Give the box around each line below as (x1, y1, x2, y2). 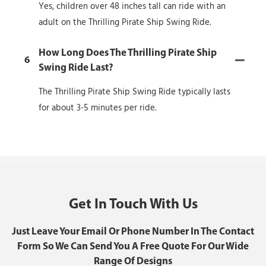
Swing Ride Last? (39, 62, 113, 73)
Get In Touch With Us (68, 197, 198, 212)
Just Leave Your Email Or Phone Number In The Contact (12, 226, 254, 237)
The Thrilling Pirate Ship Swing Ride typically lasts (39, 84, 230, 99)
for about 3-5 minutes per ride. (39, 100, 156, 115)
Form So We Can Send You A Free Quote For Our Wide (17, 241, 249, 252)
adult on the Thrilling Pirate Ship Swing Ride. (39, 15, 211, 30)
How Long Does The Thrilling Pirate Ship (39, 47, 217, 58)
